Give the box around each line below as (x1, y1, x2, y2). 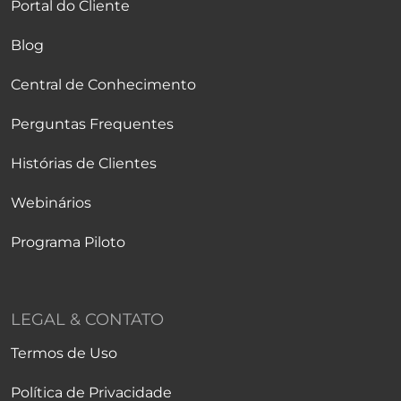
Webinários (11, 194, 91, 211)
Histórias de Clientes (11, 155, 157, 172)
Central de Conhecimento (11, 76, 196, 93)
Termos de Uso (11, 345, 117, 362)
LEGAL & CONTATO (11, 310, 164, 329)
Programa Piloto (11, 234, 125, 251)
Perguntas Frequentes (11, 115, 174, 132)
